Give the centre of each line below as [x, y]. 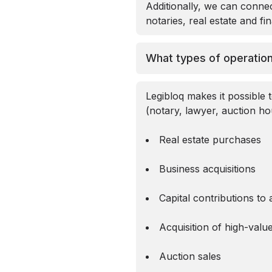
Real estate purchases [210, 140]
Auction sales [190, 256]
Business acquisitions [207, 169]
